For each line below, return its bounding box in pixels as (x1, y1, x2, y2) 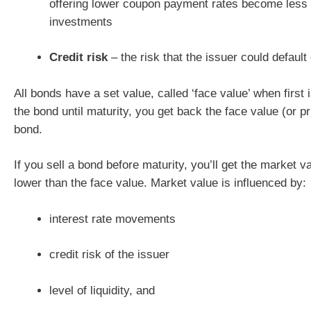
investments (49, 15, 112, 28)
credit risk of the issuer (49, 248, 169, 261)
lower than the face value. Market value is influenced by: (14, 176, 306, 190)
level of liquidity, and (49, 283, 155, 297)
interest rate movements (49, 212, 176, 226)
